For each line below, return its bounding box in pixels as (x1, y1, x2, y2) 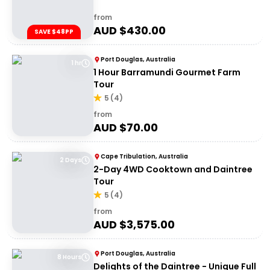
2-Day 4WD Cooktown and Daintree (93, 163, 253, 175)
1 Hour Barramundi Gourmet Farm (93, 66, 240, 78)
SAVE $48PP (34, 27, 74, 36)
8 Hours (57, 253, 81, 262)
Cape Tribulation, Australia (101, 152, 188, 161)
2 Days (60, 155, 81, 165)
